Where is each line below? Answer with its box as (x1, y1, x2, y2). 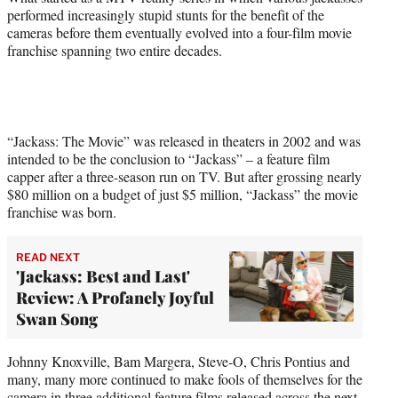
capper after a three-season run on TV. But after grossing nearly (7, 166, 362, 186)
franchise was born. (7, 202, 116, 221)
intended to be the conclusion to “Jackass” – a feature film (7, 148, 330, 168)
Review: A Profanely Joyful (16, 286, 214, 308)
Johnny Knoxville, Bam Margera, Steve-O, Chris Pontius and (7, 351, 350, 370)
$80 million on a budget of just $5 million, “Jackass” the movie (7, 184, 358, 203)
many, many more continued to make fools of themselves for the (7, 369, 362, 388)
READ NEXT (16, 250, 80, 264)
